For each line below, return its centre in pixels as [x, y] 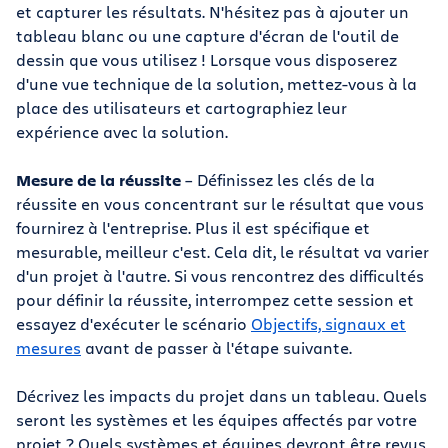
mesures [48, 347]
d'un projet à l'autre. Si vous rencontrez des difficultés [220, 275]
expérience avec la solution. [122, 131]
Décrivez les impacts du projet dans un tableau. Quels [221, 395]
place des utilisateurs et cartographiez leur [181, 107]
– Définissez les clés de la [278, 179]
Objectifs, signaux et [328, 323]
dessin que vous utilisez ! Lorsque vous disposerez [206, 59]
